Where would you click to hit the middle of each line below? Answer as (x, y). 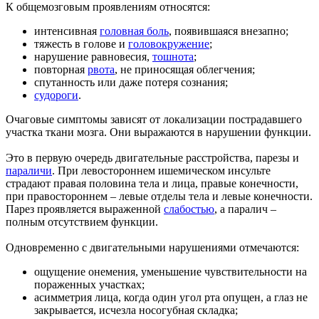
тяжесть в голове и (81, 43)
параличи (29, 170)
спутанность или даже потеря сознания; (131, 82)
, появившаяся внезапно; (229, 31)
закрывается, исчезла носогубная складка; (136, 310)
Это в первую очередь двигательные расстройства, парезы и (152, 157)
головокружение (169, 43)
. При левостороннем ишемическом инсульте (161, 170)
